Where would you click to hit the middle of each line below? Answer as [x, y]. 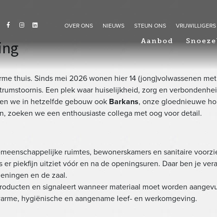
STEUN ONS [150, 26]
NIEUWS [114, 26]
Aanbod [157, 41]
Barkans [124, 102]
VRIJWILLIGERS [196, 26]
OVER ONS [79, 26]
